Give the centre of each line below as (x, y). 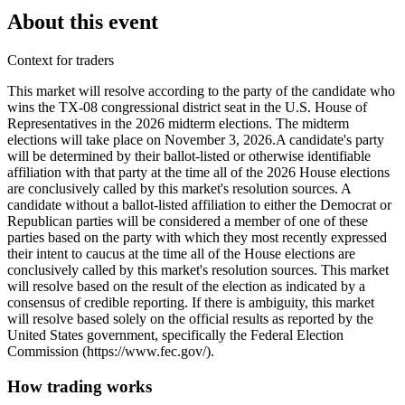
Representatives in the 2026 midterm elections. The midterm (178, 124)
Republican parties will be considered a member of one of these (188, 221)
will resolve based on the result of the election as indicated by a (186, 287)
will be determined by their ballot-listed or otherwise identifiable (189, 156)
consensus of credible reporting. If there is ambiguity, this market (191, 303)
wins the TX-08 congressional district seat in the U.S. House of (187, 108)
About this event (83, 22)
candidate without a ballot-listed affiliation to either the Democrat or (199, 205)
